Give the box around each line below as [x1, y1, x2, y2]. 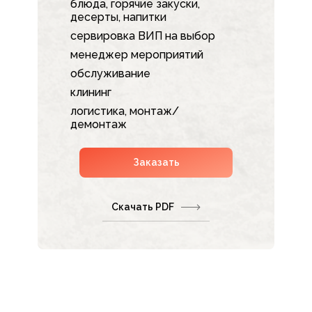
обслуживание [70, 67, 150, 81]
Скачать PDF [111, 201, 174, 212]
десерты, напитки [70, 10, 166, 24]
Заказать [132, 157, 180, 169]
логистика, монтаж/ [70, 104, 179, 118]
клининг [70, 86, 111, 100]
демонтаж [70, 118, 127, 132]
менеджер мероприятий [70, 48, 203, 62]
